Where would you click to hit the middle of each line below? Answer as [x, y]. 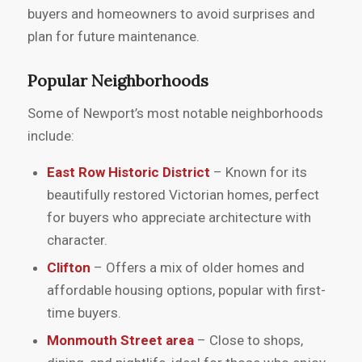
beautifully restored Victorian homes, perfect [183, 195]
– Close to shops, [248, 341]
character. [77, 240]
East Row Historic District [128, 173]
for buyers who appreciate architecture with [179, 218]
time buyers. [84, 313]
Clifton [68, 268]
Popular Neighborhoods [118, 81]
